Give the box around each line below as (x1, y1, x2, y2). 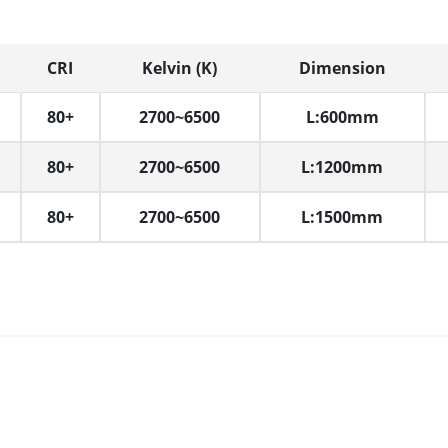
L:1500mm (301, 206, 383, 229)
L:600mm (305, 106, 379, 129)
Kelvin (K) (142, 57, 217, 80)
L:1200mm (301, 156, 383, 179)
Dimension (298, 57, 386, 80)
